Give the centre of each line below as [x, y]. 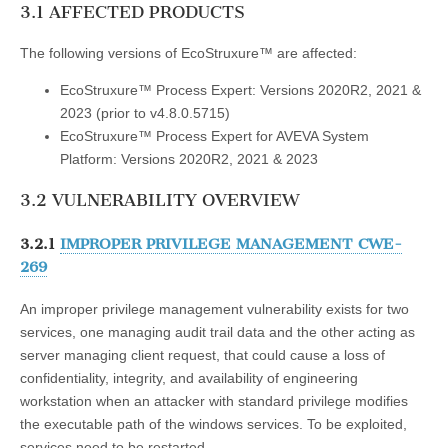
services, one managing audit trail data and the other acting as [217, 331]
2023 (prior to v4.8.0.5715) [145, 112]
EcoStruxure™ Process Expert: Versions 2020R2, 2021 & [240, 89]
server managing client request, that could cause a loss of [202, 354]
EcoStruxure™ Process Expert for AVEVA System [214, 135]
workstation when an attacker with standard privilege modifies [214, 400]
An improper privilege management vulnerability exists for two [214, 308]
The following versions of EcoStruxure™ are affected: [188, 52]
